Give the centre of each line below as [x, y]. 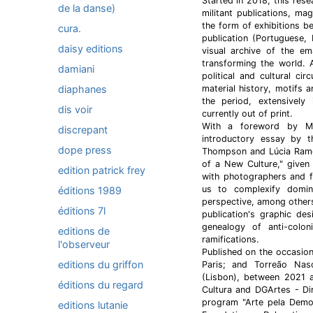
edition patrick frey [102, 170]
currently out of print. [247, 114]
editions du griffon [101, 264]
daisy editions [90, 49]
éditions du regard [101, 285]
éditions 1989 [90, 190]
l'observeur [84, 244]
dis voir [75, 109]
